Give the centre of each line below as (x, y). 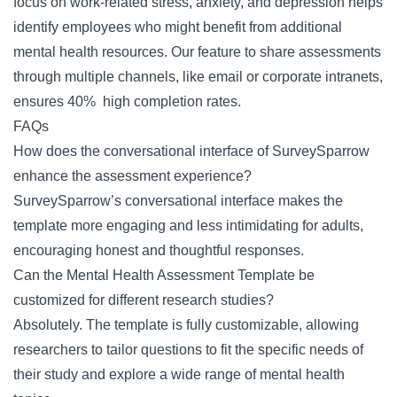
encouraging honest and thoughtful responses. (159, 250)
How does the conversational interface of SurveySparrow (191, 151)
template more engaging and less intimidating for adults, (188, 226)
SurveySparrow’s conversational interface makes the (178, 201)
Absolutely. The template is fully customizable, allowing (186, 325)
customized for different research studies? (144, 300)
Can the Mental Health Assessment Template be (164, 275)
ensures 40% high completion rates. (127, 101)
